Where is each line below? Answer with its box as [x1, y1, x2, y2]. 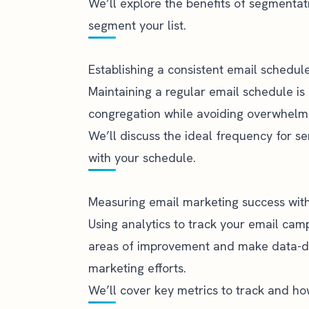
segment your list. [88, 17, 186, 33]
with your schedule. [88, 150, 196, 166]
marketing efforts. [88, 260, 186, 276]
